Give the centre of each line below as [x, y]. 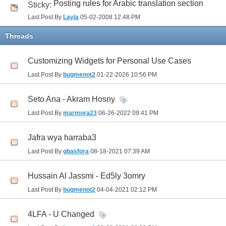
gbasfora [76, 152]
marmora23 [80, 113]
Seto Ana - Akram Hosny [71, 99]
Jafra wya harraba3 [62, 138]
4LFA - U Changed [61, 214]
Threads [19, 36]
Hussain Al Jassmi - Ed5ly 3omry [87, 176]
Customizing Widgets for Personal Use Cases [109, 61]
